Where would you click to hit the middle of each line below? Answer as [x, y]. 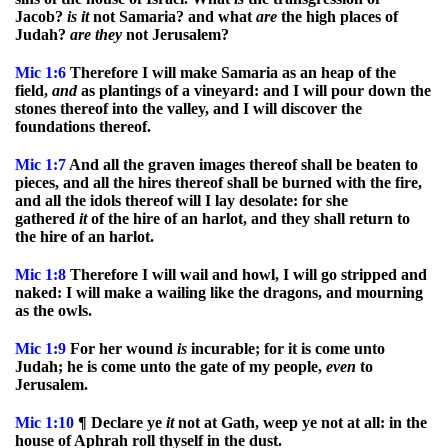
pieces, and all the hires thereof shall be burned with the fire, [218, 182]
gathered [47, 218]
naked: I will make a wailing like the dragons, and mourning [219, 292]
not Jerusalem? [175, 34]
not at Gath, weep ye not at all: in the [300, 422]
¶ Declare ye [120, 422]
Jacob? [41, 16]
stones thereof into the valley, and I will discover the [188, 108]
